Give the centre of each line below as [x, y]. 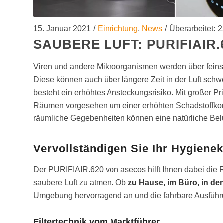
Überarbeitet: [192, 29]
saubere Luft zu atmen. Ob [81, 182]
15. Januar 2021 [62, 29]
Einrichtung [118, 29]
